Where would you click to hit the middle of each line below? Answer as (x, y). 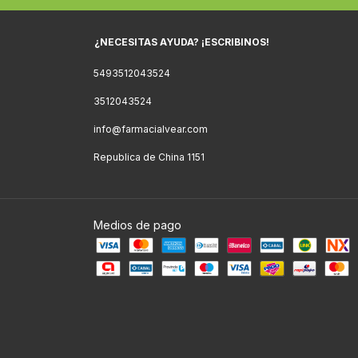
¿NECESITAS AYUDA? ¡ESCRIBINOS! (182, 42)
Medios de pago (137, 225)
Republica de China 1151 (149, 157)
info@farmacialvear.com (151, 129)
